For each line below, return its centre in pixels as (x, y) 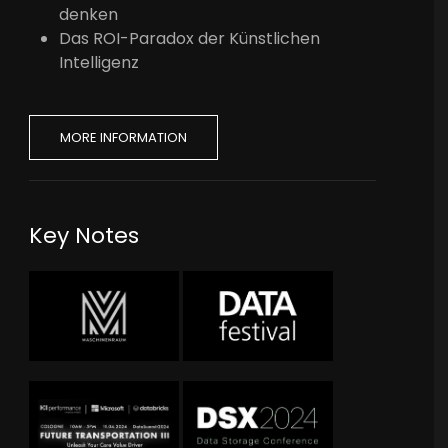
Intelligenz (99, 62)
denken (89, 14)
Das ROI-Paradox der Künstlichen (190, 38)
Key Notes (84, 235)
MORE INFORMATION (124, 137)
